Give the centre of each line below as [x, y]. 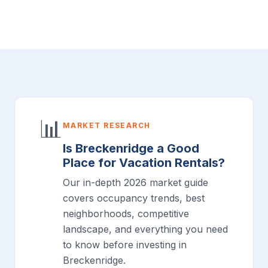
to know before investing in [125, 244]
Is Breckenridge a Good [131, 148]
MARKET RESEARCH [107, 125]
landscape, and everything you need [145, 229]
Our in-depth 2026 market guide [135, 182]
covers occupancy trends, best [134, 198]
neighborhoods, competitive [126, 213]
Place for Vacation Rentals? [144, 162]
